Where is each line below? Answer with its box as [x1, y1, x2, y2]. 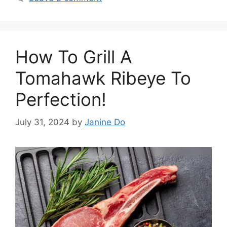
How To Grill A [15, 46, 132, 67]
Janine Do [85, 117, 125, 127]
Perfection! [15, 89, 106, 110]
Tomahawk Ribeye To [15, 67, 191, 89]
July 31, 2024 [15, 117, 69, 127]
